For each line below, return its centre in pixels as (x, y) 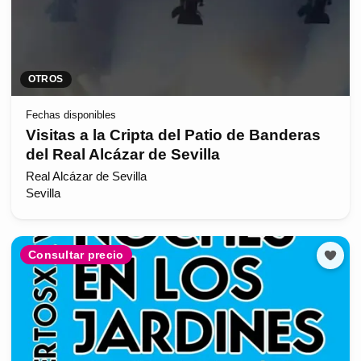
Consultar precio (76, 254)
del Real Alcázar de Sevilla (122, 154)
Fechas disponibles (71, 115)
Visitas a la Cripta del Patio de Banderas (173, 135)
